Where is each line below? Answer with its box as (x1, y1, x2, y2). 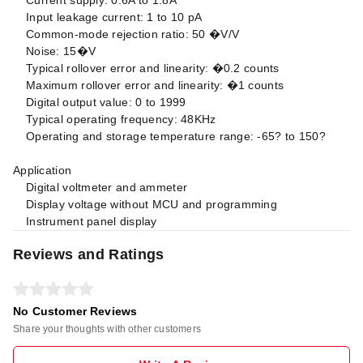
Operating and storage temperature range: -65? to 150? (26, 129, 326, 143)
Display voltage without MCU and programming (26, 197, 278, 211)
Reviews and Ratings (13, 246, 164, 263)
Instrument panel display (26, 214, 157, 228)
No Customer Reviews (13, 304, 138, 318)
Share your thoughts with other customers (13, 322, 201, 335)
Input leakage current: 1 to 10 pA (26, 10, 203, 23)
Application (13, 163, 72, 177)
